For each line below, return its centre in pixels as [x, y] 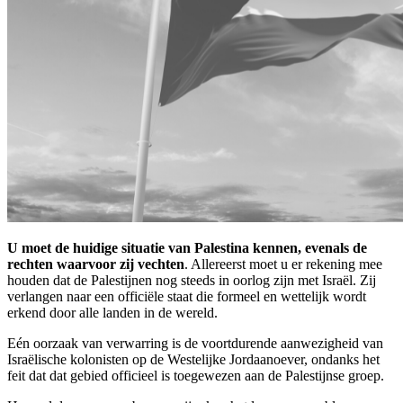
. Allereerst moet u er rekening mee [283, 264]
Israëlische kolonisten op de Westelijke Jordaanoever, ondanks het [193, 360]
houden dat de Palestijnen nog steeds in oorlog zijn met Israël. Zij [192, 281]
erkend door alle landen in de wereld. [112, 313]
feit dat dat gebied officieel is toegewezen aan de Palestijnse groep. [196, 376]
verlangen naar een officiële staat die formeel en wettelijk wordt [187, 297]
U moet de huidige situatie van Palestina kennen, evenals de [187, 248]
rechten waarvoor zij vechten [96, 264]
